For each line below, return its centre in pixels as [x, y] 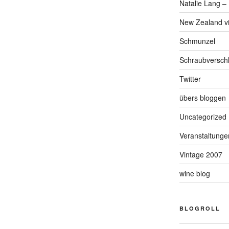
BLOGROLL [200, 209]
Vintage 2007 [201, 155]
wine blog [194, 174]
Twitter [190, 79]
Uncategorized [203, 117]
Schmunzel [197, 41]
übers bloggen [202, 98]
